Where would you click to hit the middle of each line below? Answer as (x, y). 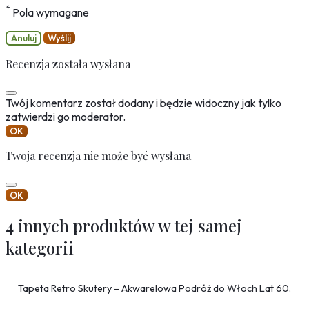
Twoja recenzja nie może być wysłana (98, 155)
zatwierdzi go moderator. (66, 116)
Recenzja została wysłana (68, 63)
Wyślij (59, 38)
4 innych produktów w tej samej (124, 226)
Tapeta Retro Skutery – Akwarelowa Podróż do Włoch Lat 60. (154, 288)
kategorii (40, 248)
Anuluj (23, 38)
